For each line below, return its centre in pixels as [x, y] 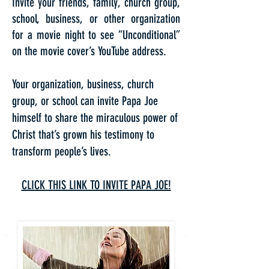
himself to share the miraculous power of [95, 118]
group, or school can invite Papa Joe [85, 101]
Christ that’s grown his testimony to [83, 134]
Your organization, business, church [83, 84]
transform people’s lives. [62, 151]
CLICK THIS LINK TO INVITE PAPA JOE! [96, 185]
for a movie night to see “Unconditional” [96, 35]
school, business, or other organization [96, 19]
